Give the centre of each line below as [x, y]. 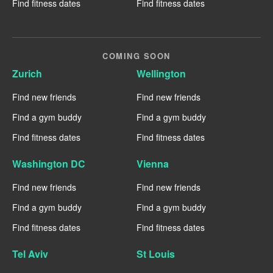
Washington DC [49, 163]
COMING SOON [136, 55]
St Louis [156, 253]
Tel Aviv [30, 253]
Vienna [153, 163]
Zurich [27, 73]
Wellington [161, 73]
